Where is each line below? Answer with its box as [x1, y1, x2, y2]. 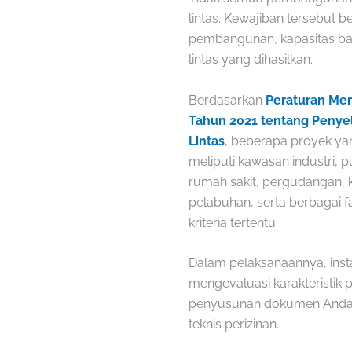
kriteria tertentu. [189, 214, 278, 230]
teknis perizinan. [189, 317, 279, 332]
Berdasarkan [189, 92, 266, 108]
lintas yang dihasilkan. [189, 52, 313, 68]
